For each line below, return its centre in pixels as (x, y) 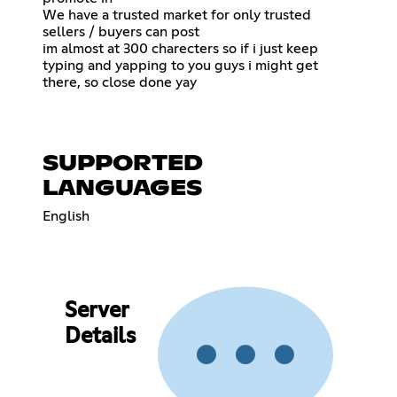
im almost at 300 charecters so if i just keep (180, 48)
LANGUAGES (122, 188)
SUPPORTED (123, 163)
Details (100, 337)
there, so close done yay (120, 82)
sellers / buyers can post (121, 31)
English (66, 216)
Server (96, 311)
